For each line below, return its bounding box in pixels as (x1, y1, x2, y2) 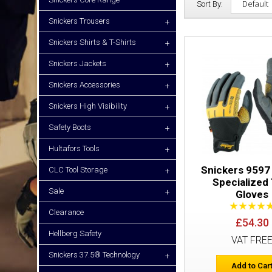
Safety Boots (49, 123, 91, 132)
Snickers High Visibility (49, 101, 127, 110)
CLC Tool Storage (49, 165, 107, 174)
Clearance (49, 208, 84, 217)
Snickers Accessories (49, 80, 120, 89)
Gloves (236, 188, 269, 201)
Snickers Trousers (49, 16, 110, 25)
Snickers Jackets (49, 59, 106, 68)
